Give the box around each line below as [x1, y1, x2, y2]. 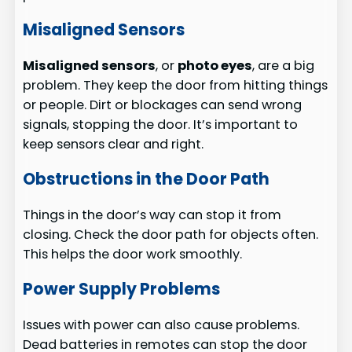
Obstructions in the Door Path [23, 167, 270, 191]
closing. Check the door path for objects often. [23, 225, 319, 244]
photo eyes [178, 56, 253, 75]
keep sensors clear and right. [23, 134, 204, 153]
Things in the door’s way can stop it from [23, 205, 282, 224]
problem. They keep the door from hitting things [23, 75, 328, 94]
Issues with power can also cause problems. [23, 315, 300, 334]
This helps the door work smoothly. [23, 244, 243, 263]
